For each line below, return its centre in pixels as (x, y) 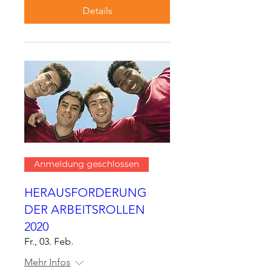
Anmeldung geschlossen (87, 164)
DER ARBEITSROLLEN (85, 209)
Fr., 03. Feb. (49, 241)
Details (97, 10)
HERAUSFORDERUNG (86, 192)
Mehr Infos (47, 262)
